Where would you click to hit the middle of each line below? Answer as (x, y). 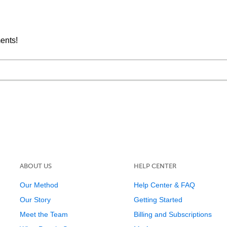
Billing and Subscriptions (173, 214)
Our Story (35, 200)
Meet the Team (44, 214)
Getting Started (158, 200)
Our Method (39, 185)
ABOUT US (35, 166)
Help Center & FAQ (164, 185)
